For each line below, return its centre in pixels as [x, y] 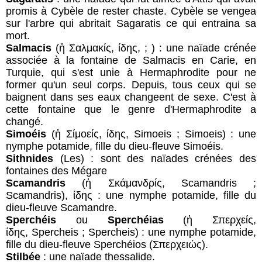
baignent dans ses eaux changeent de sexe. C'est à [131, 97]
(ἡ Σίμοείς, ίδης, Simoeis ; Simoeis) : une [151, 134]
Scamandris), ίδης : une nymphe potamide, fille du [131, 195]
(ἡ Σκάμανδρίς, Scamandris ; [161, 183]
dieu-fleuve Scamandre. [61, 207]
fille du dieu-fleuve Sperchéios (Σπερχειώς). [107, 244]
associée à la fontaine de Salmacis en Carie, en [131, 60]
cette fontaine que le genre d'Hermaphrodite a [131, 109]
